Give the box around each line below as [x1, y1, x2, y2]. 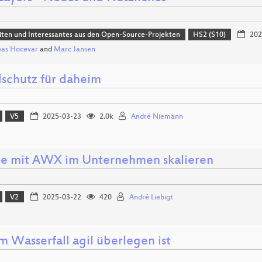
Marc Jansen [54, 45, 95, 54]
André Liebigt [129, 193, 173, 202]
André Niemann [130, 112, 183, 121]
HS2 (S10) [193, 31, 226, 40]
